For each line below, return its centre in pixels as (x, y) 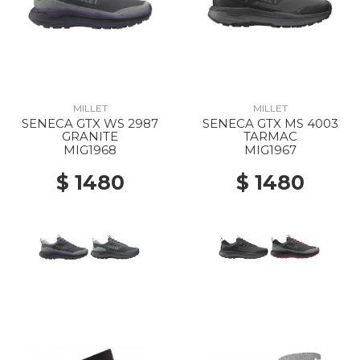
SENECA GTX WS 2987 (90, 123)
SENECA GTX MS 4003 (270, 123)
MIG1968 (90, 150)
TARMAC (270, 136)
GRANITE (90, 136)
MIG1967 (270, 150)
